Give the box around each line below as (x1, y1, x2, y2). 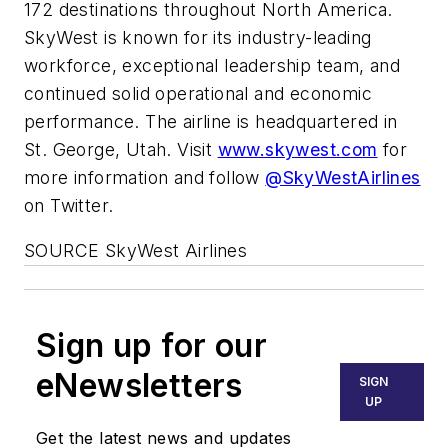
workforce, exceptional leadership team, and (24, 54, 401, 76)
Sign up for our (36, 326, 267, 366)
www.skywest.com (217, 138, 378, 160)
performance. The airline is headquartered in (24, 110, 398, 132)
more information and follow (24, 166, 266, 188)
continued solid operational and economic (24, 82, 372, 104)
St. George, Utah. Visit (24, 138, 218, 160)
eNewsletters (36, 366, 243, 406)
